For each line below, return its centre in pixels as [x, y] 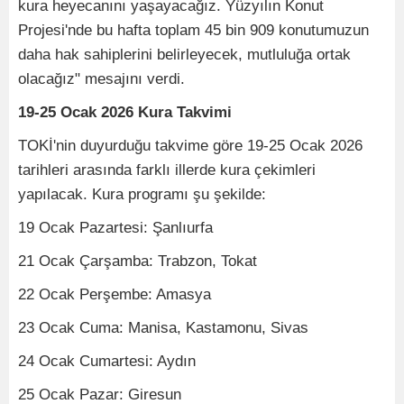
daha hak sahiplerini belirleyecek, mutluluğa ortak [184, 54]
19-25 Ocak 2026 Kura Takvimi [127, 112]
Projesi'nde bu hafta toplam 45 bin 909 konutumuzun [193, 30]
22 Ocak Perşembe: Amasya [115, 294]
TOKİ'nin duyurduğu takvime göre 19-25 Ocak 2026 [190, 145]
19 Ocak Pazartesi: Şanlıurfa [115, 227]
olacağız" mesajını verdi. [101, 78]
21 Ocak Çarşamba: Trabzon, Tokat [138, 261]
